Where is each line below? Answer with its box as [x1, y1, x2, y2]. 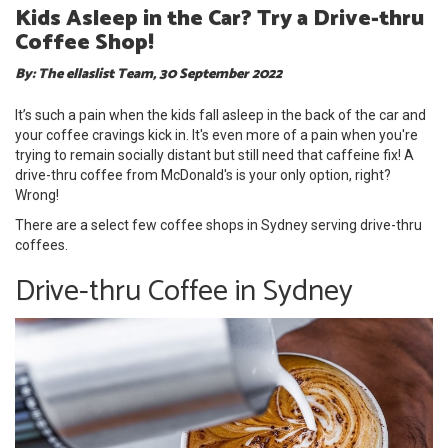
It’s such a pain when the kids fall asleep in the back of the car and [15, 107, 426, 124]
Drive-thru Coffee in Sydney [15, 267, 353, 317]
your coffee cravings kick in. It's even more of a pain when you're [15, 127, 418, 144]
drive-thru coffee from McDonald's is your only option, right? [15, 167, 391, 184]
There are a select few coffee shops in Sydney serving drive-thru [15, 217, 422, 234]
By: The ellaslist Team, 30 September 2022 [15, 63, 282, 87]
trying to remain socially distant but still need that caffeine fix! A [15, 147, 414, 164]
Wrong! [15, 187, 62, 204]
